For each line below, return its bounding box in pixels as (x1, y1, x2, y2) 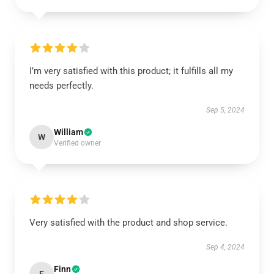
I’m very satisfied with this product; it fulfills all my (29, 65, 233, 76)
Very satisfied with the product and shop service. (29, 217, 228, 228)
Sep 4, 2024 (206, 243, 245, 251)
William (54, 127, 83, 137)
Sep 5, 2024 (206, 106, 245, 114)
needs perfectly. (29, 80, 94, 91)
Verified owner (54, 139, 101, 147)
